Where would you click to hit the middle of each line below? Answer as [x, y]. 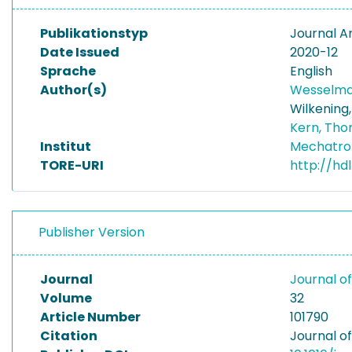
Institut [66, 147]
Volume [66, 298]
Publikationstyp [94, 33]
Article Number [90, 317]
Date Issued [80, 52]
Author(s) [73, 90]
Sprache [68, 71]
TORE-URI [72, 165]
